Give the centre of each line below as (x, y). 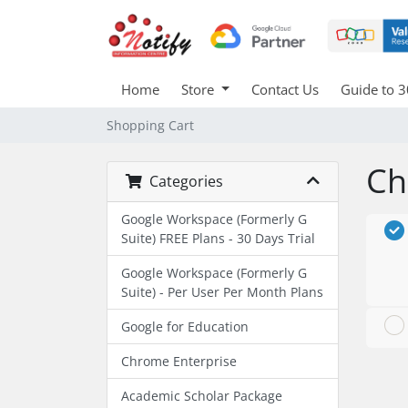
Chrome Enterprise (179, 361)
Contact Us (285, 89)
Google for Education (185, 326)
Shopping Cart (150, 125)
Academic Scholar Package (202, 395)
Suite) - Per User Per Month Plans (222, 291)
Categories (183, 181)
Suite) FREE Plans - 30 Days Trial (218, 238)
